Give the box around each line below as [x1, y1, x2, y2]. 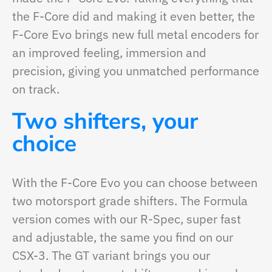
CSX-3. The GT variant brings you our [12, 247, 210, 264]
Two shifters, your [12, 106, 199, 137]
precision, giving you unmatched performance [12, 63, 259, 80]
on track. [12, 81, 59, 98]
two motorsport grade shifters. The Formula [12, 192, 248, 209]
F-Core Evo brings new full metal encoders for [12, 26, 259, 43]
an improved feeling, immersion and [12, 44, 206, 61]
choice [12, 129, 76, 160]
